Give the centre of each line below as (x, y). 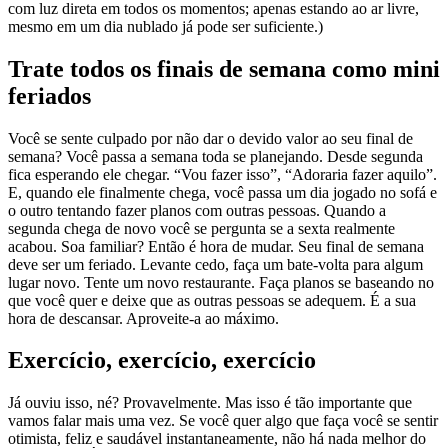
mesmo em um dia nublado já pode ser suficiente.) (165, 26)
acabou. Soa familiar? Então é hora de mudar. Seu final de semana (216, 246)
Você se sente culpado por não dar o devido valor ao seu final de (210, 138)
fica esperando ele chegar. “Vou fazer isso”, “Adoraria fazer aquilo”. (222, 174)
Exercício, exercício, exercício (162, 360)
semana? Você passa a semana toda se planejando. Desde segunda (215, 156)
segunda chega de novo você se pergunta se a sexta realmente (201, 228)
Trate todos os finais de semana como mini (224, 68)
